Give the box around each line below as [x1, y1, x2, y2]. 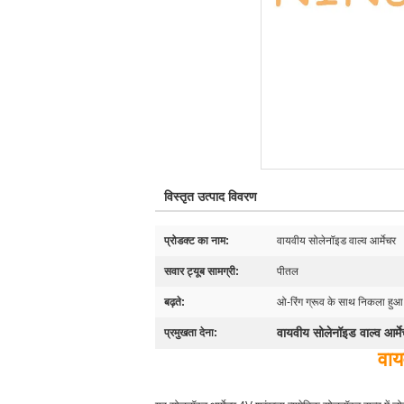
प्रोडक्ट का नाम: [164, 234, 229, 247]
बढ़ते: [164, 296, 185, 308]
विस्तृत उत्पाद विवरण [164, 189, 257, 204]
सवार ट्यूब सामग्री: [164, 265, 239, 278]
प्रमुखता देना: [164, 326, 217, 339]
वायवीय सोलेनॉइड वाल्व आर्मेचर [277, 234, 396, 247]
